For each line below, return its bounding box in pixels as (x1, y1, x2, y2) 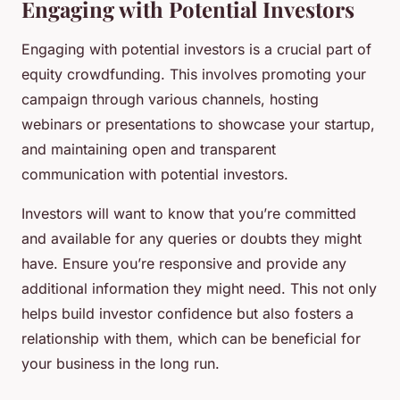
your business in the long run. (21, 354, 220, 373)
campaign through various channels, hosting (21, 90, 319, 109)
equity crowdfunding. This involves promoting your (21, 65, 366, 84)
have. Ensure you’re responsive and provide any (21, 254, 346, 273)
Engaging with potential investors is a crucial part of (21, 40, 371, 59)
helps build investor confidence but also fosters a (21, 304, 354, 323)
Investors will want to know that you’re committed (21, 204, 356, 223)
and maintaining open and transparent (21, 140, 276, 159)
